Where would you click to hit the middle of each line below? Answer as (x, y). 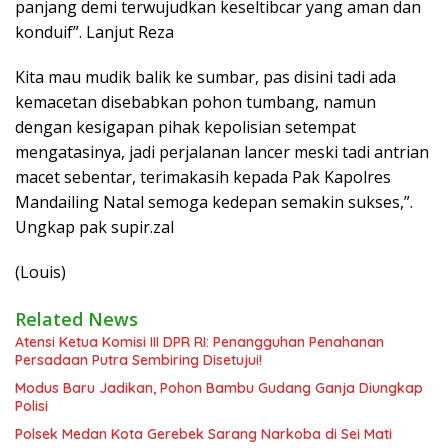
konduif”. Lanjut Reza (94, 31)
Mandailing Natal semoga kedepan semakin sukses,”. (214, 201)
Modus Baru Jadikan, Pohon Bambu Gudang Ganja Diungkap (219, 387)
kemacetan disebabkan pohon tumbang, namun (195, 101)
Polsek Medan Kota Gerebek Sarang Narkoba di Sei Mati (203, 433)
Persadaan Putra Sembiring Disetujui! (138, 359)
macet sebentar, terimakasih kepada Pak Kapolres (203, 176)
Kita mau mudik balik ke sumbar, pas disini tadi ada (205, 76)
